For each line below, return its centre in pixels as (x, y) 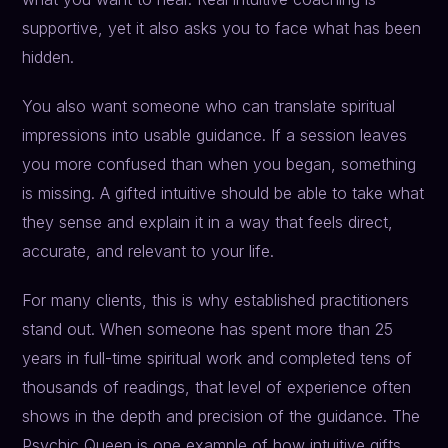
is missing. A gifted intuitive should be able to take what (223, 193)
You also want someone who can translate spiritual (209, 106)
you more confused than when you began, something (219, 164)
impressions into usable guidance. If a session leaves (215, 135)
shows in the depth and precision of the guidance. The (221, 416)
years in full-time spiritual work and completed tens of (217, 358)
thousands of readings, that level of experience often (217, 387)
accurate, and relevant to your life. (148, 251)
